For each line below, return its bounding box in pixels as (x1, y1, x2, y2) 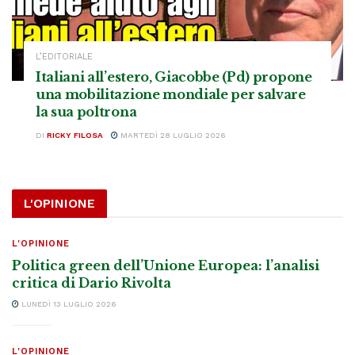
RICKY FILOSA (47, 130, 103, 139)
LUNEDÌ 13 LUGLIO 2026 (19, 299, 116, 308)
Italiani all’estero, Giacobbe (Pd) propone (36, 68, 312, 85)
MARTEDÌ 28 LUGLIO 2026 (118, 130, 226, 139)
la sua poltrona (36, 103, 137, 120)
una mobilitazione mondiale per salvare (36, 86, 306, 102)
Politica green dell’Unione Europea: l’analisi (12, 257, 319, 273)
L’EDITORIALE (36, 51, 93, 62)
